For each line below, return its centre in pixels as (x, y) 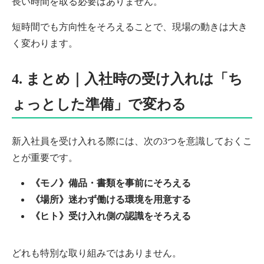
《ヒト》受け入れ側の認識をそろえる (111, 216)
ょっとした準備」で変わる (99, 105)
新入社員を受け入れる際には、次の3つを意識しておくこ (132, 141)
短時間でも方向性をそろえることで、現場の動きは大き (130, 27)
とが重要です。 (45, 158)
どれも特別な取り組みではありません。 (97, 253)
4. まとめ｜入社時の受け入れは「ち (127, 79)
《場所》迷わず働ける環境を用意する (111, 200)
